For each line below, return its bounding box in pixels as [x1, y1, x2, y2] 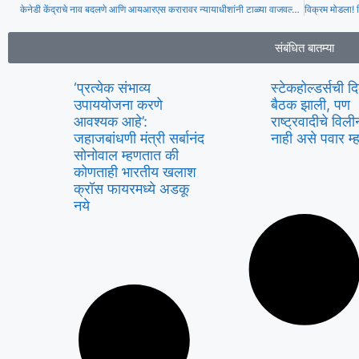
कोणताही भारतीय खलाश [73, 163, 196, 180]
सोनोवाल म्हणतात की [73, 146, 179, 163]
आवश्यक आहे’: [73, 112, 147, 130]
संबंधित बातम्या [274, 39, 334, 55]
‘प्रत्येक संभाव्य [73, 79, 151, 96]
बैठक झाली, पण [271, 95, 351, 113]
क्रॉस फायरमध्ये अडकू [73, 179, 189, 197]
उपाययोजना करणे [73, 95, 163, 113]
